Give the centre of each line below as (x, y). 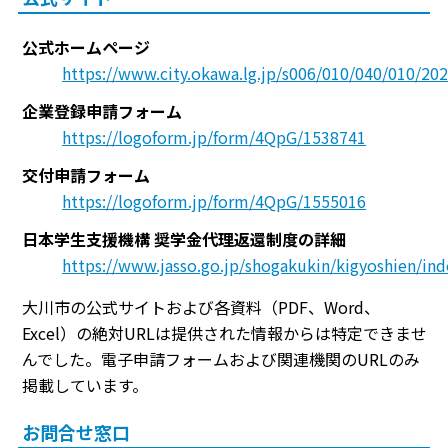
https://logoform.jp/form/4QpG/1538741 (214, 137)
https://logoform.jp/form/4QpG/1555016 (214, 201)
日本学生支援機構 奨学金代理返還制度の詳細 (184, 239)
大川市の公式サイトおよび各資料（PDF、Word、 (201, 307)
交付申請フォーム (86, 175)
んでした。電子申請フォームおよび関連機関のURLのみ (221, 359)
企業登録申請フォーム (102, 111)
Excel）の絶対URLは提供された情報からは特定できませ (224, 333)
